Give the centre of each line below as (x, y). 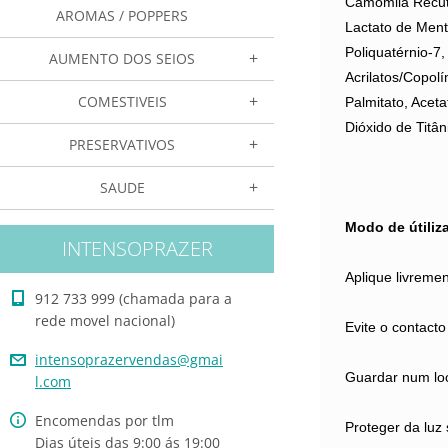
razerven (123, 359)
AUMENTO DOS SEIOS (122, 58)
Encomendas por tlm (104, 420)
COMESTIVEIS (122, 101)
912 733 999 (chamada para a (133, 298)
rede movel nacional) (105, 320)
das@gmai (188, 359)
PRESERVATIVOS (122, 144)
